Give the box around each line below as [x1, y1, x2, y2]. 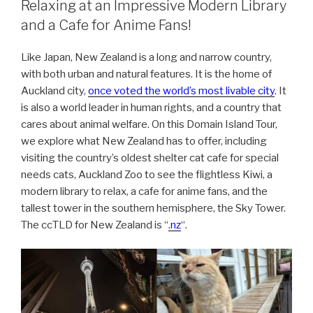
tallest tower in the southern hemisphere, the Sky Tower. [21, 201, 286, 214]
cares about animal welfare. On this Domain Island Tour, [21, 117, 277, 131]
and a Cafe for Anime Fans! [21, 16, 191, 34]
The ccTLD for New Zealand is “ [21, 218, 168, 231]
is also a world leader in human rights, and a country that [21, 101, 282, 114]
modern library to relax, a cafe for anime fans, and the [21, 184, 268, 198]
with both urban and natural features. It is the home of [21, 67, 272, 80]
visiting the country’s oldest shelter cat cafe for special [21, 151, 279, 164]
